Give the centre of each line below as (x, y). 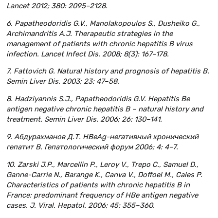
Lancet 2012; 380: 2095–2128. (57, 6)
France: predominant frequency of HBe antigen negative (102, 195)
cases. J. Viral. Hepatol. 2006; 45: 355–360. (81, 205)
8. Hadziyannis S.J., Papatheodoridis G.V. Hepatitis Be (98, 99)
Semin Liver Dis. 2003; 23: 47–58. (63, 82)
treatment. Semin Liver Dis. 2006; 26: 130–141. (84, 119)
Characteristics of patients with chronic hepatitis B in (98, 185)
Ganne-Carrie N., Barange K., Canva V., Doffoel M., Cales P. (104, 174)
